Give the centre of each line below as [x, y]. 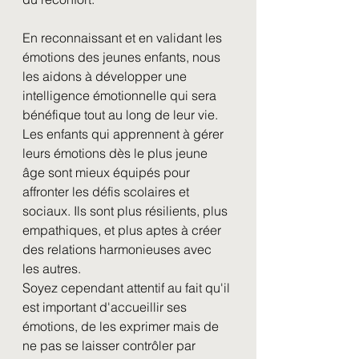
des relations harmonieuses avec [119, 249]
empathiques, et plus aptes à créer [123, 230]
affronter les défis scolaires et [107, 192]
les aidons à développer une [106, 76]
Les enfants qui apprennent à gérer [125, 134]
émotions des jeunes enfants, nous [123, 57]
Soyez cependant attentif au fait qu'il [128, 288]
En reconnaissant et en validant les [124, 38]
